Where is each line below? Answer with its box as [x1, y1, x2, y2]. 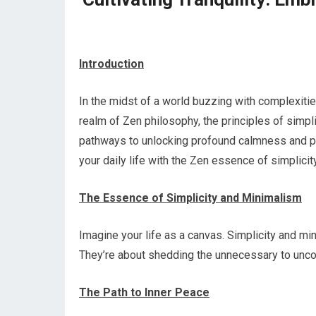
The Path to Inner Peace [79, 286, 209, 299]
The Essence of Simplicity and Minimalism [79, 191, 302, 205]
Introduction [79, 57, 144, 71]
